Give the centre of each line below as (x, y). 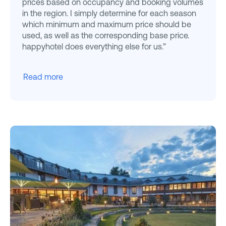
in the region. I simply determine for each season (109, 13)
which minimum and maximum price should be (107, 24)
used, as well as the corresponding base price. (106, 36)
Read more (43, 77)
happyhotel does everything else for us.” (94, 47)
